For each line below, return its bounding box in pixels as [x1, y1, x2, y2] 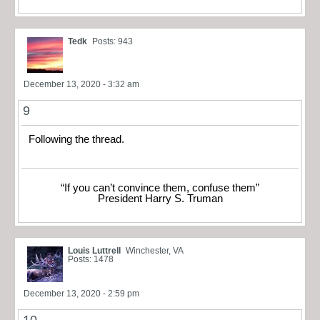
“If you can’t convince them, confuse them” [61, 181, 259, 194]
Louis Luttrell [68, 245, 121, 256]
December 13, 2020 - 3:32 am [24, 79, 139, 90]
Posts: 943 [92, 36, 133, 47]
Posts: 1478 [68, 254, 114, 264]
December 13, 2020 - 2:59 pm [24, 288, 139, 299]
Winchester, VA [126, 245, 184, 256]
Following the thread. [29, 134, 124, 146]
